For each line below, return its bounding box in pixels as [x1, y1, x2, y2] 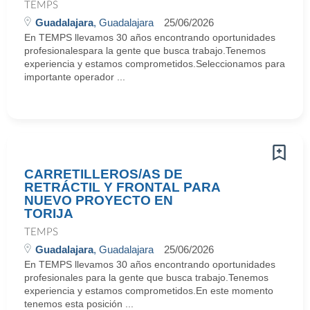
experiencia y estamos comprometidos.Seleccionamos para [24, 58, 285, 69]
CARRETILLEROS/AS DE [24, 167, 183, 181]
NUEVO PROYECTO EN [24, 193, 173, 208]
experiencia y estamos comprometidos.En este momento [24, 285, 273, 296]
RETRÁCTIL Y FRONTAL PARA [24, 180, 220, 194]
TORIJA [24, 206, 73, 221]
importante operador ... [24, 71, 125, 82]
